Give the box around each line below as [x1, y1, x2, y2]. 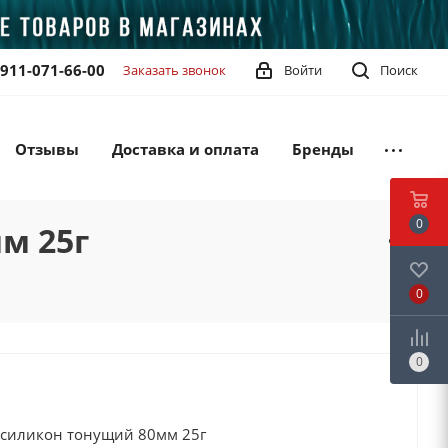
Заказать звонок [123, 61, 226, 79]
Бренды [292, 139, 354, 159]
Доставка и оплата [112, 139, 259, 159]
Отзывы [15, 139, 79, 159]
